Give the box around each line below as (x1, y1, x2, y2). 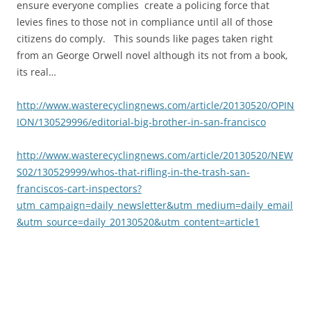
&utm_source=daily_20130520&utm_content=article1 (17, 215, 260, 228)
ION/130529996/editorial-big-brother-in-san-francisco (17, 115, 266, 128)
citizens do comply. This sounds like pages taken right (17, 32, 273, 45)
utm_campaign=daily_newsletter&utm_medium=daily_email (17, 199, 293, 212)
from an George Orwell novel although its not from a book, (17, 49, 288, 62)
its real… (17, 65, 56, 78)
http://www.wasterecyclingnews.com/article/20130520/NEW (17, 149, 293, 162)
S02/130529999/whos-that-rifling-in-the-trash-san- (17, 165, 250, 178)
